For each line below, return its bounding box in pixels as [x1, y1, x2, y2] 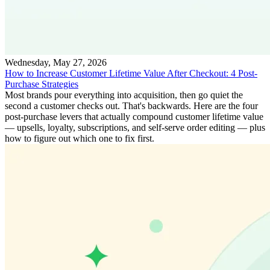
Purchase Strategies [5, 78, 78, 89]
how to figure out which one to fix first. [5, 133, 154, 143]
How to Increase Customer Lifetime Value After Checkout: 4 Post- [5, 67, 257, 78]
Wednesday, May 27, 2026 [5, 57, 107, 67]
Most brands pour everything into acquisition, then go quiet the [5, 89, 243, 100]
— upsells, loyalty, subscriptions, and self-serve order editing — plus [5, 122, 265, 133]
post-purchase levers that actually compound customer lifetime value [5, 111, 263, 122]
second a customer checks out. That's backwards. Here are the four [5, 100, 258, 111]
